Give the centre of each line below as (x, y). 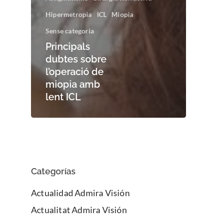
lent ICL (63, 97)
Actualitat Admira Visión (79, 210)
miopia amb (73, 85)
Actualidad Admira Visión (80, 193)
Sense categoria (70, 31)
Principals (68, 47)
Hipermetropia (69, 15)
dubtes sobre (76, 59)
